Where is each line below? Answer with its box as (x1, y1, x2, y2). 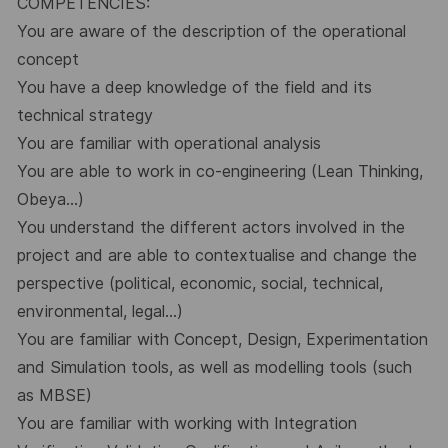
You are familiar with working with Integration (16, 414, 357, 434)
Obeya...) (16, 190, 84, 210)
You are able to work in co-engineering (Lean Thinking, (16, 162, 423, 182)
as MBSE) (16, 386, 92, 406)
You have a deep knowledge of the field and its (16, 78, 372, 98)
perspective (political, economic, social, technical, (16, 274, 383, 294)
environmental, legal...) (16, 302, 183, 322)
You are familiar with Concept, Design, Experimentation (16, 330, 428, 350)
